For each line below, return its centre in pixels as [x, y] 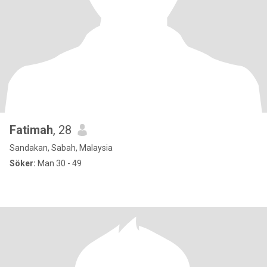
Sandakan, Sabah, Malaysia [61, 148]
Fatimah [31, 130]
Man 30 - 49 [59, 163]
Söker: [23, 163]
